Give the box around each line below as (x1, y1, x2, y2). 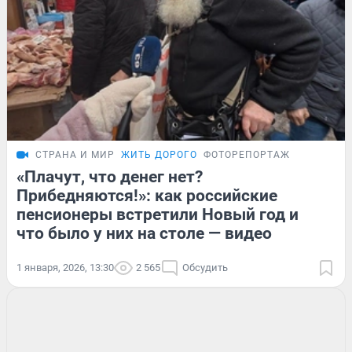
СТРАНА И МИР (35, 148, 115, 160)
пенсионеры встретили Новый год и (16, 204, 299, 224)
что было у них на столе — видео (16, 223, 272, 243)
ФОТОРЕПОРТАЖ (203, 148, 290, 160)
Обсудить (182, 261, 228, 273)
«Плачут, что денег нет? (16, 167, 203, 186)
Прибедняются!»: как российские (16, 185, 277, 205)
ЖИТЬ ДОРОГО (121, 148, 197, 160)
